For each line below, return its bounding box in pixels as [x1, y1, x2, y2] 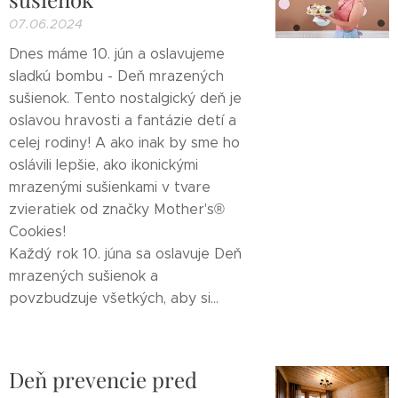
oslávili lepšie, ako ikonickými [9, 156, 198, 173]
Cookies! [9, 223, 66, 240]
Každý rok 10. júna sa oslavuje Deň [9, 245, 242, 262]
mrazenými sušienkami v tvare [9, 179, 211, 195]
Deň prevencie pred [9, 365, 197, 394]
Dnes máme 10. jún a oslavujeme [9, 45, 225, 62]
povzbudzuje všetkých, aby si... [9, 290, 219, 306]
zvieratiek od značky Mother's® [9, 201, 225, 218]
